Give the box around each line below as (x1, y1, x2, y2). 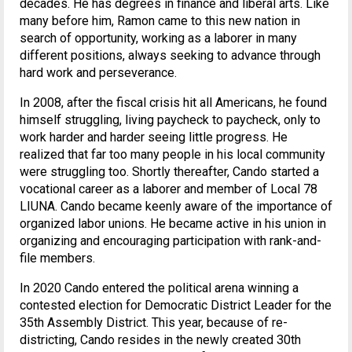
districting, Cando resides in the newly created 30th (20, 332, 301, 348)
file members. (20, 251, 95, 266)
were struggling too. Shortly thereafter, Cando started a (20, 164, 319, 180)
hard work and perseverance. (20, 65, 177, 81)
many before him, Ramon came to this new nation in (20, 13, 300, 29)
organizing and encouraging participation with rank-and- (20, 233, 321, 249)
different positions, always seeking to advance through (20, 48, 321, 64)
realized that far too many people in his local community (20, 147, 325, 163)
